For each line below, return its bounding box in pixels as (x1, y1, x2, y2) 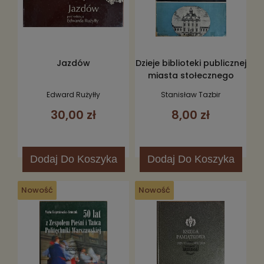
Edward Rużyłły (47, 89, 100, 100)
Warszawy (169, 82, 213, 94)
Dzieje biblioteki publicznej (135, 57, 246, 70)
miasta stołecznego (147, 70, 234, 82)
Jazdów (57, 57, 90, 70)
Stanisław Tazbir (161, 89, 220, 100)
